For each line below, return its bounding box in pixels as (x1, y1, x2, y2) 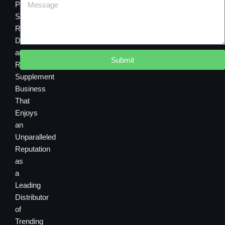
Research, (15, 25, 49, 33)
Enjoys (15, 109, 38, 118)
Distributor (15, 193, 49, 202)
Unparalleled (15, 133, 56, 142)
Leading (15, 181, 41, 190)
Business (15, 85, 46, 93)
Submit (111, 55, 134, 64)
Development (15, 37, 59, 45)
